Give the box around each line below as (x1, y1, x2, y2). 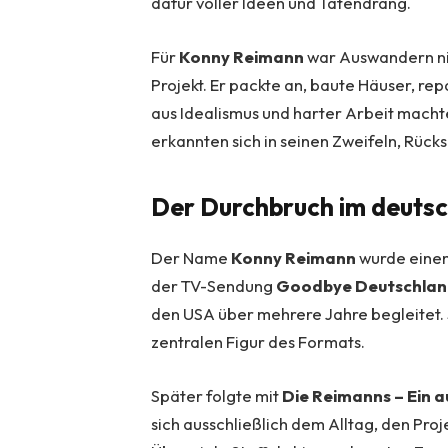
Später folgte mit (151, 384, 283, 406)
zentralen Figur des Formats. (151, 331, 366, 353)
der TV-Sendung (151, 275, 277, 297)
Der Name (151, 247, 232, 269)
